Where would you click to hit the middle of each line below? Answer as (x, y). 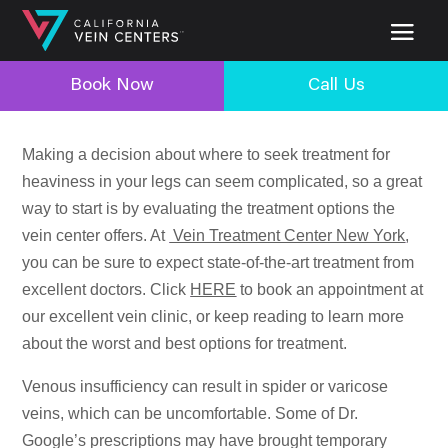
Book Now (112, 85)
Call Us (336, 85)
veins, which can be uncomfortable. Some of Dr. (190, 413)
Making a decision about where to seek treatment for (206, 154)
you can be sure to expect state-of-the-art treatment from (218, 262)
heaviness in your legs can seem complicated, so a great (222, 181)
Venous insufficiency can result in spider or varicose (205, 386)
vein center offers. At (96, 235)
